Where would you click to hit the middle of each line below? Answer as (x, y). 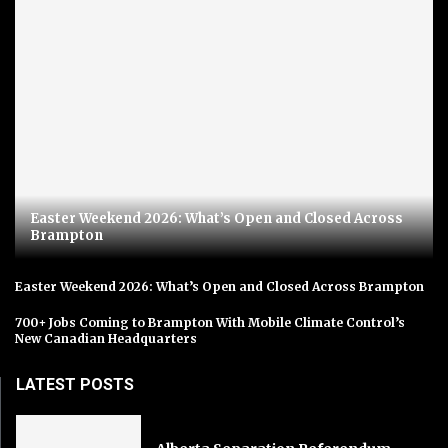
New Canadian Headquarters (106, 338)
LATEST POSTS (75, 384)
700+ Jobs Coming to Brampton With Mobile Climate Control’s (210, 322)
